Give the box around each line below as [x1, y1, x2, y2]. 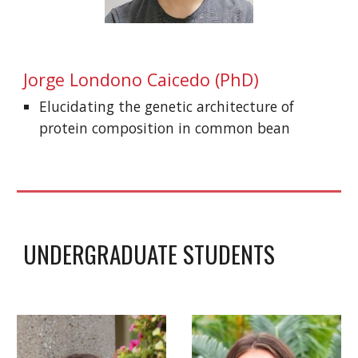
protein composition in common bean [39, 118, 291, 138]
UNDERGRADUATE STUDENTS [23, 237, 276, 271]
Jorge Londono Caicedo [23, 68, 211, 92]
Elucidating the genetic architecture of [39, 97, 295, 117]
